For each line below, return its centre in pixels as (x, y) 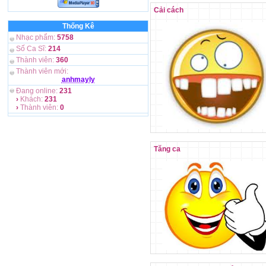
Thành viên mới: (41, 71)
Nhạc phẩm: (36, 37)
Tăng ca (167, 149)
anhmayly (78, 80)
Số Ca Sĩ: (31, 49)
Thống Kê (78, 26)
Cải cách (169, 10)
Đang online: (37, 91)
